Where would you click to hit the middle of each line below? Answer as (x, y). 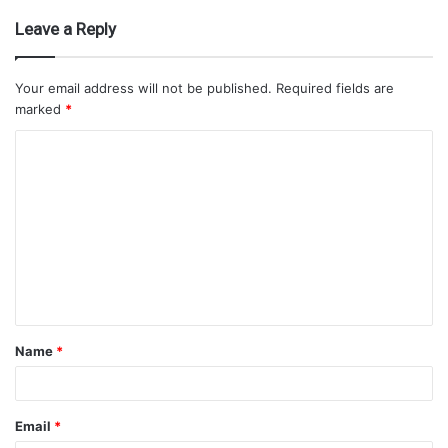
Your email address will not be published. (143, 87)
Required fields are (335, 87)
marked (40, 108)
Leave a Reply (65, 28)
